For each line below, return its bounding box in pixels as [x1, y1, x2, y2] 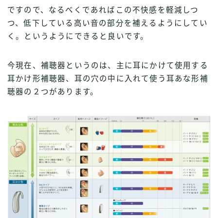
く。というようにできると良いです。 [7, 32, 149, 40]
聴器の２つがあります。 [7, 87, 99, 96]
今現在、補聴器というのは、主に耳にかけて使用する [7, 61, 208, 70]
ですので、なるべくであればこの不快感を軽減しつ [7, 5, 199, 14]
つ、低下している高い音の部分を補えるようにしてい [7, 18, 208, 27]
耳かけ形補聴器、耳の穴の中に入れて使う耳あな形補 [7, 74, 208, 83]
